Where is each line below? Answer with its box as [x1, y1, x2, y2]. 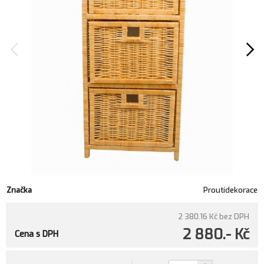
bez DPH [219, 212, 249, 222]
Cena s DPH [15, 229, 58, 240]
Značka [6, 185, 32, 195]
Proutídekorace [203, 185, 258, 195]
